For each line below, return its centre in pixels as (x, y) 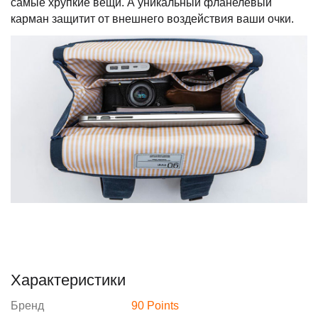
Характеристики (68, 280)
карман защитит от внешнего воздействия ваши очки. (152, 18)
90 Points (155, 306)
